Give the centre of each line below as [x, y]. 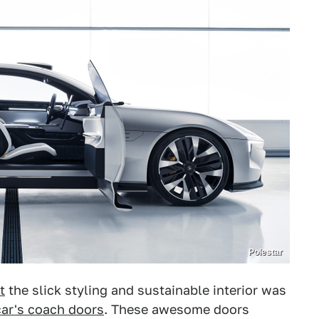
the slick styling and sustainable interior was [146, 290]
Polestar [266, 252]
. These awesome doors [177, 309]
